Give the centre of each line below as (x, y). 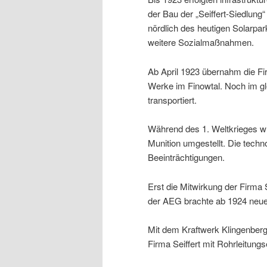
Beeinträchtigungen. (186, 157)
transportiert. (172, 100)
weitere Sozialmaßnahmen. (201, 42)
